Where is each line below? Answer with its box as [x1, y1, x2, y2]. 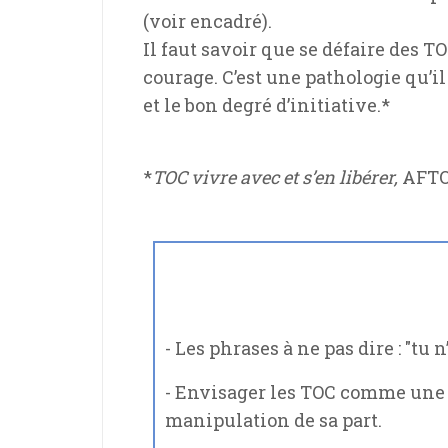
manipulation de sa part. [165, 408, 386, 433]
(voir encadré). [143, 9, 276, 34]
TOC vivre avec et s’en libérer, [152, 165, 402, 190]
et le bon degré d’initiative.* [143, 93, 390, 118]
